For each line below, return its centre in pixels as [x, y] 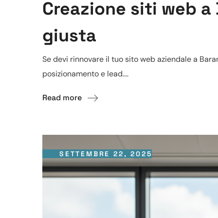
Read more [62, 98]
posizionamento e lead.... [85, 74]
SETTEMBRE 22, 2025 [106, 154]
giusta [69, 36]
